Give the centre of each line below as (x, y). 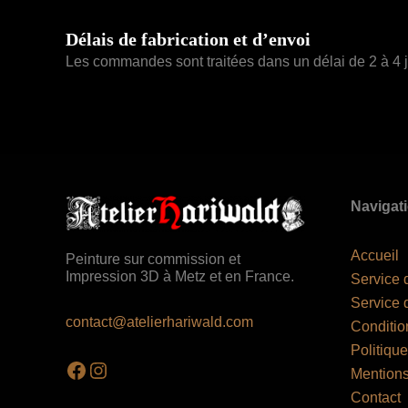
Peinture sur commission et (153, 260)
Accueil (374, 256)
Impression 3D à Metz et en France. (180, 277)
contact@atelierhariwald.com (159, 322)
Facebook (112, 369)
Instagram (135, 369)
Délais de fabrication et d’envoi (188, 40)
